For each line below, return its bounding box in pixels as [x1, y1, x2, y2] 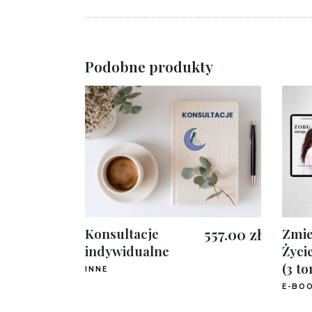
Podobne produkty [85, 56, 213, 76]
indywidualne [85, 241, 169, 260]
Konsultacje [85, 224, 159, 242]
